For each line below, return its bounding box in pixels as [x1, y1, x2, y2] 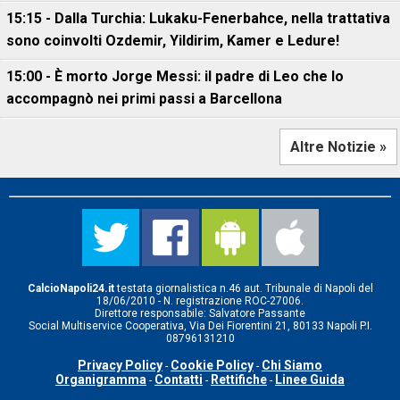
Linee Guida [275, 372, 345, 387]
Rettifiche [211, 372, 267, 387]
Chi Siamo [262, 358, 322, 372]
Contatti [154, 372, 203, 387]
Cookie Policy [171, 358, 254, 372]
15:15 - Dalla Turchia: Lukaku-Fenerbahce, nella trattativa [6, 10, 390, 27]
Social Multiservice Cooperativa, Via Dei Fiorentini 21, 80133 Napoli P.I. [28, 320, 372, 332]
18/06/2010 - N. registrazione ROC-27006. [96, 295, 304, 307]
